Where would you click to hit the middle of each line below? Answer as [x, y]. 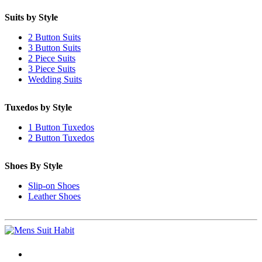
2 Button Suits [54, 37]
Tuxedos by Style [38, 108]
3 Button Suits [54, 48]
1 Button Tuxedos [61, 127]
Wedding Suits [55, 80]
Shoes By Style [34, 166]
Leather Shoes [54, 196]
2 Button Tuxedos [61, 138]
